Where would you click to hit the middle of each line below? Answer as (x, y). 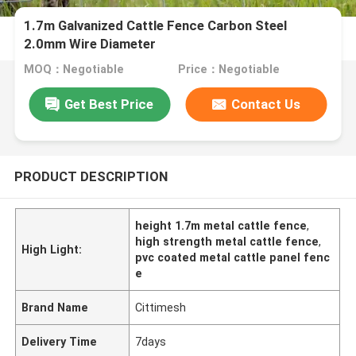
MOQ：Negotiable (74, 70)
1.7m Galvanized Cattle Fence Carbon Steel (156, 26)
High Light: (52, 249)
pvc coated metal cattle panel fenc (233, 257)
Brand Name (55, 307)
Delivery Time (60, 341)
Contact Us (266, 104)
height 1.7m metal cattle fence (221, 225)
